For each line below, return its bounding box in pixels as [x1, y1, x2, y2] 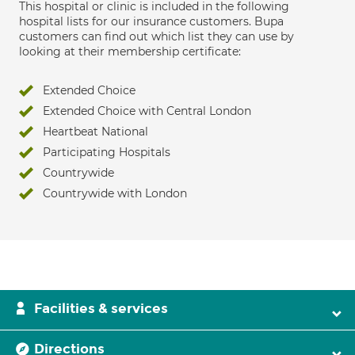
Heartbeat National [43, 124, 148, 139]
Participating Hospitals [43, 145, 170, 159]
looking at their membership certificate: [19, 44, 241, 59]
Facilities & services [34, 300, 168, 317]
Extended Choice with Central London [43, 104, 251, 118]
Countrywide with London [43, 186, 187, 200]
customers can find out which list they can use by [19, 29, 294, 44]
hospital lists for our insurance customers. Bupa [19, 14, 284, 29]
